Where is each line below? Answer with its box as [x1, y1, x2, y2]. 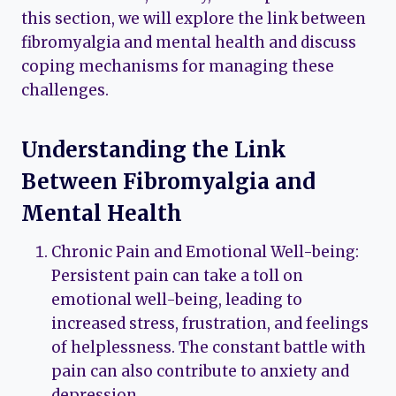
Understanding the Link [21, 135, 286, 164]
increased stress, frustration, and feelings [51, 313, 369, 333]
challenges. [21, 80, 109, 100]
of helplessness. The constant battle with [51, 337, 366, 357]
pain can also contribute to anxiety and [51, 361, 349, 381]
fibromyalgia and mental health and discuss [21, 32, 356, 52]
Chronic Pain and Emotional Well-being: [51, 241, 359, 262]
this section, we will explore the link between [21, 8, 366, 28]
